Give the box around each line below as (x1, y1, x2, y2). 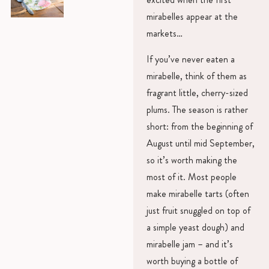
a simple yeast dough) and (146, 220, 244, 234)
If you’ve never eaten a (146, 52, 235, 66)
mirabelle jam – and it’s (146, 237, 233, 251)
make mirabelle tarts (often (146, 186, 249, 201)
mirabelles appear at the (146, 10, 238, 24)
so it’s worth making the (146, 153, 237, 167)
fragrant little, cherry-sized (146, 85, 248, 100)
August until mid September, (146, 136, 255, 150)
